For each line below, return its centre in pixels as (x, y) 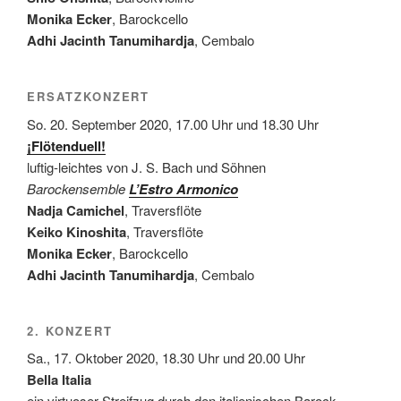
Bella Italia (59, 380)
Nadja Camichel (76, 210)
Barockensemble (78, 188)
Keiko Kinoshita (77, 231)
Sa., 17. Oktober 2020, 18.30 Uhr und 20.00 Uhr (166, 358)
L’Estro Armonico (183, 188)
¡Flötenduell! (66, 145)
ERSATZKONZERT (89, 96)
